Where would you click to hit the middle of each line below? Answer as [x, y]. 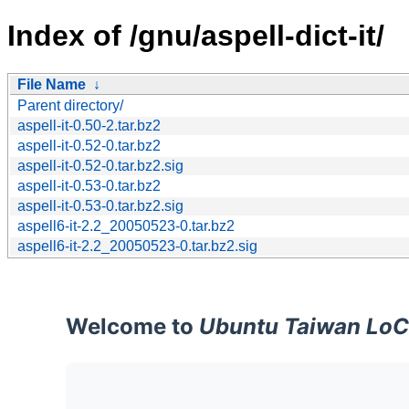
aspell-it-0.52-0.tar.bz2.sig [100, 165]
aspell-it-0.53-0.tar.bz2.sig [100, 205]
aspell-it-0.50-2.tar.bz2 [89, 125]
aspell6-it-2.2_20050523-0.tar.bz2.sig [137, 246]
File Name [52, 84]
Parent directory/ [70, 105]
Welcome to [132, 326]
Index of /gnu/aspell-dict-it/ [196, 36]
